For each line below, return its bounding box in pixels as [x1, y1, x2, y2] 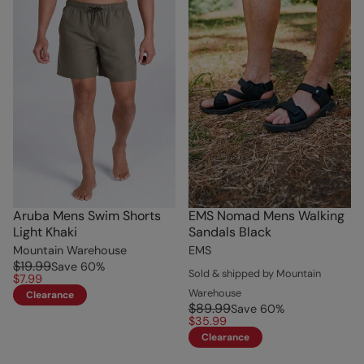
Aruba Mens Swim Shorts [13, 207, 161, 225]
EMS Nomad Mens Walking [188, 207, 344, 225]
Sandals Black [188, 223, 271, 241]
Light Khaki [13, 223, 77, 241]
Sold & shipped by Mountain [188, 266, 321, 281]
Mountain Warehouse [13, 243, 127, 258]
